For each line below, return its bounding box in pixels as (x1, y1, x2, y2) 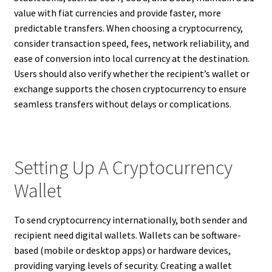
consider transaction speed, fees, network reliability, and (13, 36, 249, 49)
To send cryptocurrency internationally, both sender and (13, 214, 247, 226)
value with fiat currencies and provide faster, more (13, 6, 221, 19)
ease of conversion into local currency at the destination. (13, 52, 250, 64)
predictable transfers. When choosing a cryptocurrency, (13, 21, 243, 34)
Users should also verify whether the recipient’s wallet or (13, 67, 250, 80)
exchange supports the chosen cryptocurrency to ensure (13, 82, 246, 95)
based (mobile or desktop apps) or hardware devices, (13, 244, 231, 257)
